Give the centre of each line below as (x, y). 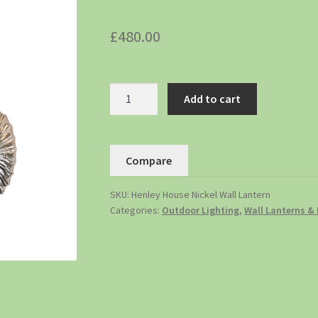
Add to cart (213, 98)
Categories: (136, 210)
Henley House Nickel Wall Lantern (201, 195)
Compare (149, 160)
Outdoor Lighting (200, 210)
